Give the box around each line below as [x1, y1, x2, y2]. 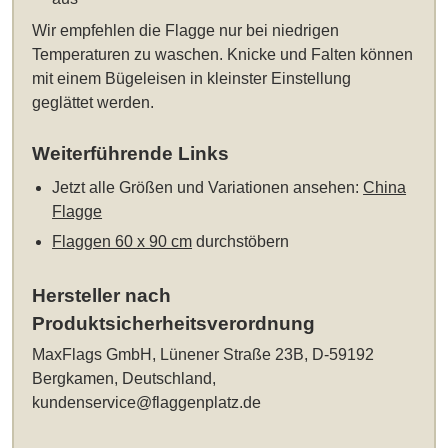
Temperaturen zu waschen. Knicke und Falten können [32, 45, 414, 63]
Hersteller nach [32, 284, 172, 306]
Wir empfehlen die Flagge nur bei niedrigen [32, 21, 340, 39]
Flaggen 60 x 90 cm [52, 232, 193, 250]
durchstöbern [192, 232, 290, 250]
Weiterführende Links [32, 142, 230, 164]
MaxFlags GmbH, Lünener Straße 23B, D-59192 [32, 345, 375, 363]
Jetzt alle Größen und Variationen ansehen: [52, 178, 364, 196]
